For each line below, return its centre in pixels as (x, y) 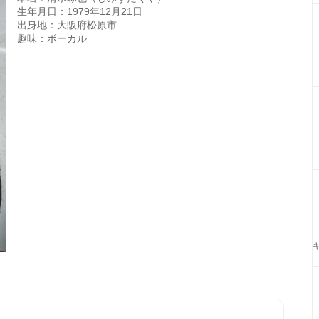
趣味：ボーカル (52, 38)
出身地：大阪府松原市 (67, 25)
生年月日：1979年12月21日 (80, 11)
